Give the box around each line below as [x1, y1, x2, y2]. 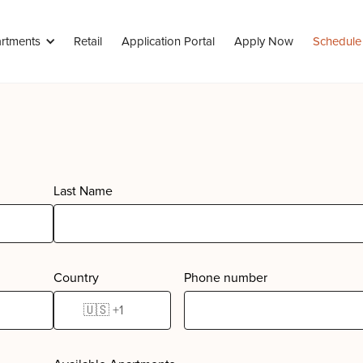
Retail [74, 34, 102, 49]
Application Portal [122, 34, 215, 49]
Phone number [183, 270, 267, 286]
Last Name [53, 183, 113, 199]
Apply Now [234, 34, 293, 49]
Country [53, 270, 99, 286]
